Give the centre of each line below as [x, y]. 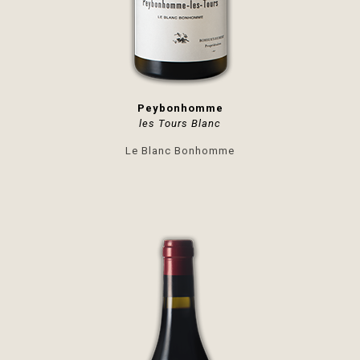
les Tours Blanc [180, 123]
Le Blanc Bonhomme [180, 151]
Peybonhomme [180, 108]
